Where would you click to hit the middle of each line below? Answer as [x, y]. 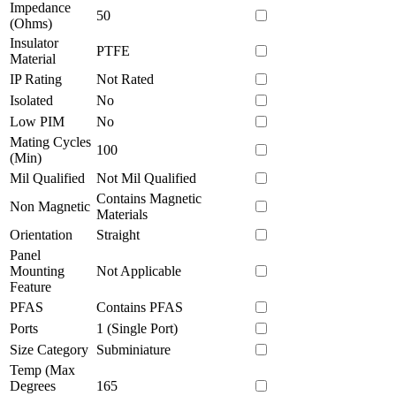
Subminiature [133, 349]
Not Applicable [139, 270]
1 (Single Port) [137, 328]
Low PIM [37, 121]
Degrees [33, 385]
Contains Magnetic [149, 198]
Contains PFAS [140, 307]
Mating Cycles [50, 141]
